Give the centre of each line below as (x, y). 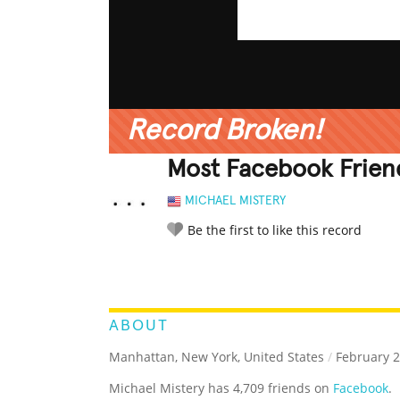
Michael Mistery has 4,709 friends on (221, 388)
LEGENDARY (246, 269)
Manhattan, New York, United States (217, 357)
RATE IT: (185, 270)
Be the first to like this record (275, 230)
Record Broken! (225, 132)
